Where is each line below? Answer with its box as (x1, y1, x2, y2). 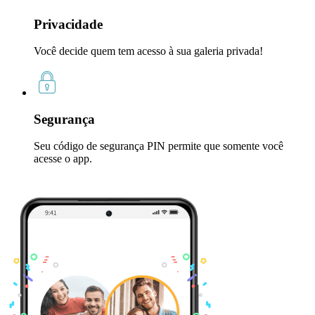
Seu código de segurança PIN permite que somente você (34, 140, 283, 153)
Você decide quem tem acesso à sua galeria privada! (34, 44, 263, 57)
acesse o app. (34, 153, 92, 165)
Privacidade (34, 16, 103, 32)
